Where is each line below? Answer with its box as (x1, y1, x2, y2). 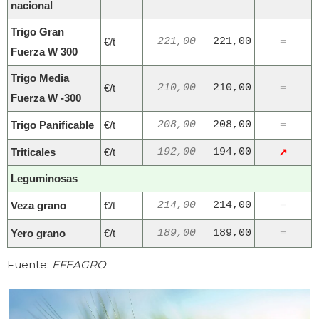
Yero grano (11, 227, 66, 240)
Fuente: (7, 258, 52, 272)
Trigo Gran (11, 26, 64, 38)
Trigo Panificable (11, 119, 94, 132)
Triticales (11, 146, 56, 159)
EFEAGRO (52, 258, 106, 272)
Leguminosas (11, 172, 78, 185)
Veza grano (11, 199, 66, 212)
